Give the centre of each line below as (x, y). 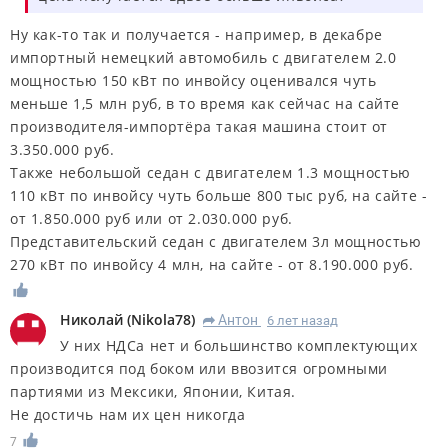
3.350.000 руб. (62, 150)
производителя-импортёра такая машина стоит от (199, 127)
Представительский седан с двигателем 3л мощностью (216, 242)
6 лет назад (302, 321)
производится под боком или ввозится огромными (199, 369)
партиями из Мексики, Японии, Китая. (153, 392)
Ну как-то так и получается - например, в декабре (196, 35)
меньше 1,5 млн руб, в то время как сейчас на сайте (205, 104)
